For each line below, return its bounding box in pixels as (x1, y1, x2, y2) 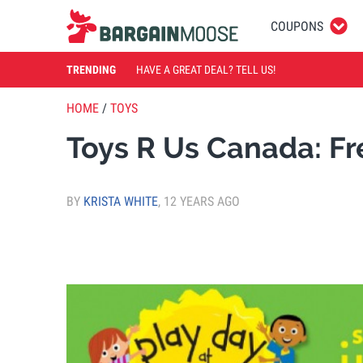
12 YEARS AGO (164, 193, 240, 209)
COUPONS (271, 18, 323, 34)
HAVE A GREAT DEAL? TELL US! (136, 62, 275, 76)
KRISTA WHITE (83, 193, 158, 209)
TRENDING (66, 62, 116, 76)
